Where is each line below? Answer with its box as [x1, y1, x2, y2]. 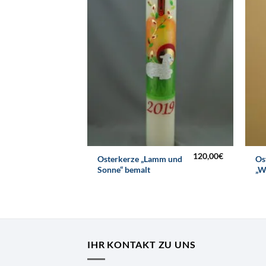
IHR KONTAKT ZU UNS [87, 239, 196, 251]
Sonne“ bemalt [97, 164, 151, 175]
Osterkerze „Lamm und [97, 153, 183, 164]
